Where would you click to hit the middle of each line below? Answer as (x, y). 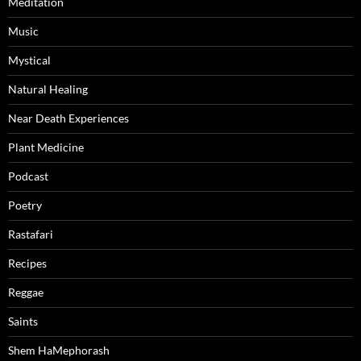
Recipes (27, 263)
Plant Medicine (46, 147)
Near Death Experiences (68, 118)
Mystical (29, 60)
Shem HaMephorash (59, 351)
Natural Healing (48, 89)
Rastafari (31, 234)
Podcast (28, 176)
